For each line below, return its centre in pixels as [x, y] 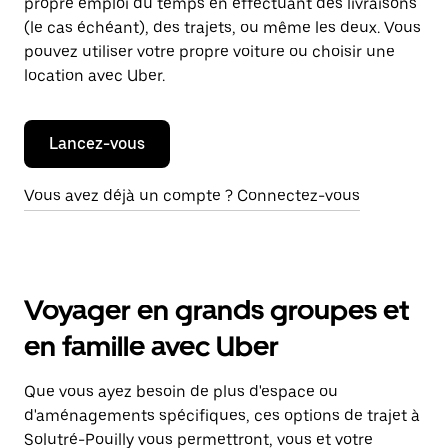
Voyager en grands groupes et [216, 310]
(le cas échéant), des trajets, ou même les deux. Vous [222, 27]
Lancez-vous [97, 143]
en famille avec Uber [151, 346]
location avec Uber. [94, 75]
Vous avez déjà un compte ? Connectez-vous [192, 195]
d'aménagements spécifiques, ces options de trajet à [222, 415]
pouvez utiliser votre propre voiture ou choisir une [209, 51]
